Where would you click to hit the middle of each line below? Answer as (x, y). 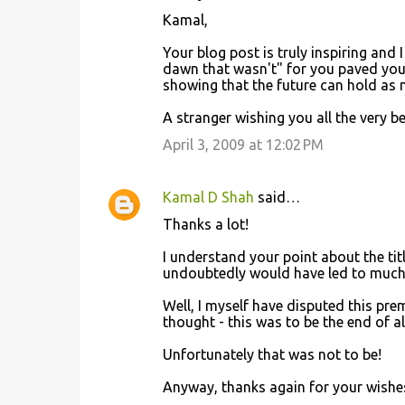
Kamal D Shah (208, 197)
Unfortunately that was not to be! (272, 354)
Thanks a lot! (205, 224)
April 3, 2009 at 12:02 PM (243, 145)
